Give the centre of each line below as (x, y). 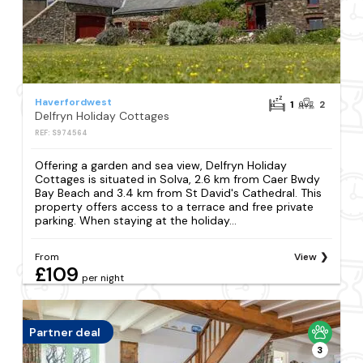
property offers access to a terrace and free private (175, 207)
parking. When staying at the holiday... (136, 221)
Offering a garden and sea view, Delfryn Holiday (161, 166)
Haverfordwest (74, 102)
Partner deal (65, 332)
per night (103, 278)
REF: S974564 (62, 133)
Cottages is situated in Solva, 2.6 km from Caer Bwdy (178, 179)
